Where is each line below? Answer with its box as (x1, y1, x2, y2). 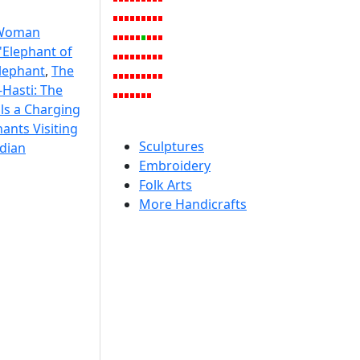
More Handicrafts (139, 195, 247, 213)
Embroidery (139, 157, 211, 174)
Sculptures (139, 137, 204, 155)
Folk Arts (139, 176, 192, 194)
